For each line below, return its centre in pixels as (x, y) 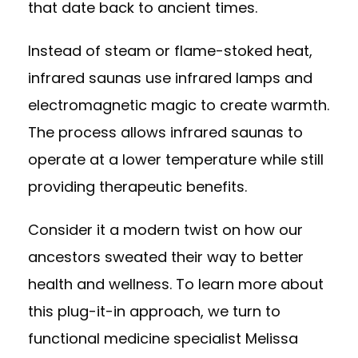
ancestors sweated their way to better (166, 257)
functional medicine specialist (137, 338)
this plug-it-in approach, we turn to (154, 311)
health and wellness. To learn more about (176, 284)
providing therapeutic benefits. (137, 187)
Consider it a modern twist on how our (165, 230)
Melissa (272, 338)
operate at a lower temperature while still (176, 159)
